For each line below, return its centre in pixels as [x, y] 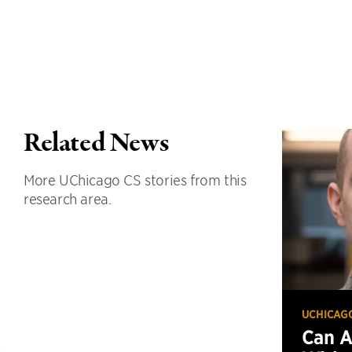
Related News [96, 144]
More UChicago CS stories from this [135, 180]
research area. [68, 198]
